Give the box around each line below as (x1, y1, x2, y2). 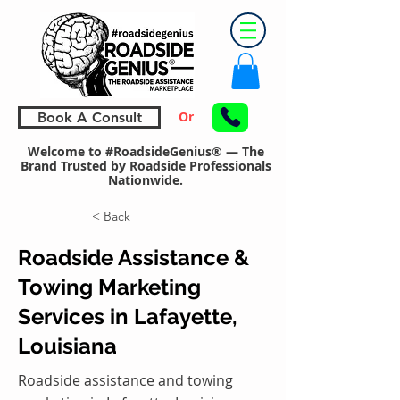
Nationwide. (108, 171, 183, 188)
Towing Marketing (18, 273, 201, 300)
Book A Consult (37, 108, 142, 126)
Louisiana (18, 332, 117, 359)
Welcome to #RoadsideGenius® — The (27, 142, 264, 160)
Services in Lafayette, (18, 303, 237, 329)
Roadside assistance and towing (18, 370, 233, 390)
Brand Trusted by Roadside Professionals (20, 156, 271, 174)
